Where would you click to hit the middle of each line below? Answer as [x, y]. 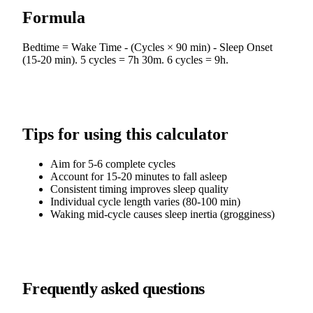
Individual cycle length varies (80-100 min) [145, 202]
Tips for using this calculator [125, 134]
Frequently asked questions [114, 288]
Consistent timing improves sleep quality [139, 189]
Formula [54, 18]
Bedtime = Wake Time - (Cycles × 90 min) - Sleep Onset [147, 48]
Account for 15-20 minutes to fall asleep [139, 177]
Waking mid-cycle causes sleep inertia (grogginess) [162, 214]
